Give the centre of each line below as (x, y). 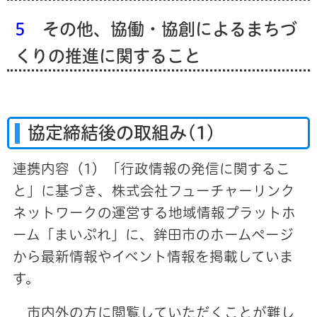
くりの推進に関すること (108, 56)
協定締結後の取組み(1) (122, 132)
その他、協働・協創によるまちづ (161, 29)
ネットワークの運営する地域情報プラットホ (154, 212)
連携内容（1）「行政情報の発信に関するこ (151, 168)
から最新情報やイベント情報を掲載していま (153, 256)
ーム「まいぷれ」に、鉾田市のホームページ (153, 234)
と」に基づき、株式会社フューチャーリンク (154, 190)
